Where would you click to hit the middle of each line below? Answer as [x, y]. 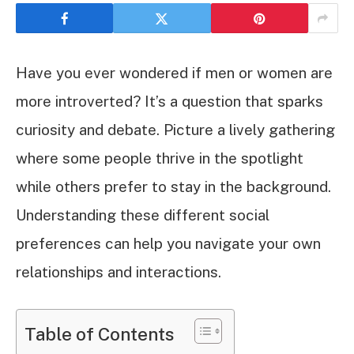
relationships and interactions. [119, 272]
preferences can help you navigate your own [168, 243]
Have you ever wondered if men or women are [174, 73]
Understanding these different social [143, 215]
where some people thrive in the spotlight [160, 158]
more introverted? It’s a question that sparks [169, 101]
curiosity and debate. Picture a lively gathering [175, 130]
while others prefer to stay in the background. [173, 186]
